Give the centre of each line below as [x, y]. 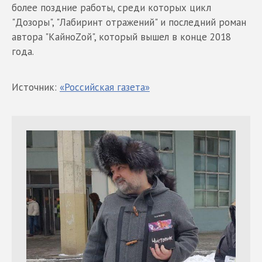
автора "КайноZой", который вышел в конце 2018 [121, 37]
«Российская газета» [105, 87]
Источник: [36, 87]
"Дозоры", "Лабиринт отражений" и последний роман [129, 22]
